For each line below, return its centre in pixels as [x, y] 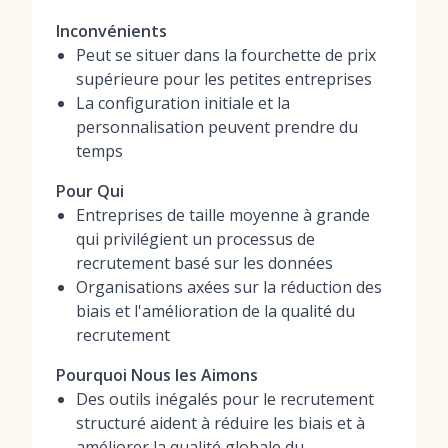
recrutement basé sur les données [204, 263]
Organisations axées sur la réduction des [229, 287]
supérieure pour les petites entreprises [224, 79]
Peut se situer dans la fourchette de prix [226, 55]
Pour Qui [90, 191]
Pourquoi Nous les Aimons [157, 375]
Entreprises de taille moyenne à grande [223, 215]
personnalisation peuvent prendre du [217, 127]
